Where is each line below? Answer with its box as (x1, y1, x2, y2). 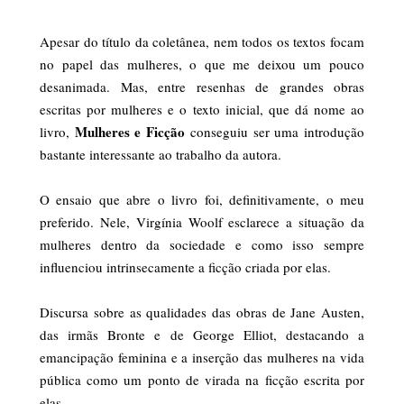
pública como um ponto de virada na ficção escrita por (40, 370, 364, 389)
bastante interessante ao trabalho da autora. (40, 144, 281, 163)
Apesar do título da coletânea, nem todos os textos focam (40, 32, 364, 50)
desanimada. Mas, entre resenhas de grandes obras (40, 77, 364, 96)
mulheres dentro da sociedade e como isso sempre (40, 234, 364, 253)
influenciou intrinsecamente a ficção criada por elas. (40, 257, 331, 276)
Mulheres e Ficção (74, 121, 185, 142)
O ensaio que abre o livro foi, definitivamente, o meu (40, 189, 364, 208)
